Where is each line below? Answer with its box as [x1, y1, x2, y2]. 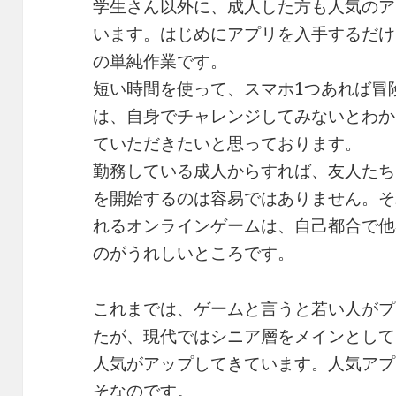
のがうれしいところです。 [93, 241, 295, 265]
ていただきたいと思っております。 [93, 132, 362, 156]
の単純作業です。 [93, 49, 228, 73]
